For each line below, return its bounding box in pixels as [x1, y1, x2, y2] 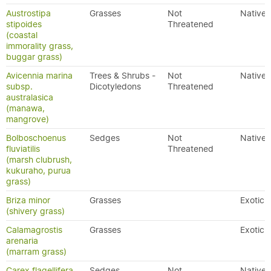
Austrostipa [6, 8, 51, 19]
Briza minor [6, 195, 50, 206]
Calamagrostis [6, 224, 62, 235]
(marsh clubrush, [6, 154, 72, 165]
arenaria [6, 235, 38, 246]
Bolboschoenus [6, 132, 66, 143]
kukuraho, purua [6, 165, 71, 176]
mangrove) [6, 114, 49, 125]
